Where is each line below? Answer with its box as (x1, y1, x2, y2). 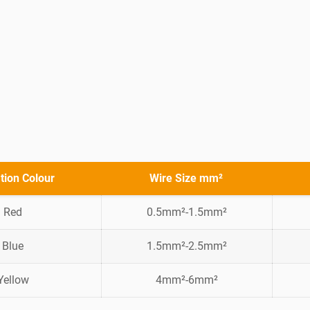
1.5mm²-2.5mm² (146, 239, 227, 253)
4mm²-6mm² (155, 273, 218, 287)
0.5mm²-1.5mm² (146, 206, 227, 219)
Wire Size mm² (149, 172, 224, 185)
